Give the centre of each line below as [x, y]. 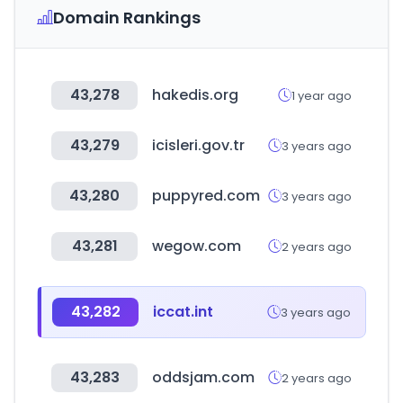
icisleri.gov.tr [198, 145]
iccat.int [183, 312]
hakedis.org [195, 95]
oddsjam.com [203, 377]
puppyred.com [206, 196]
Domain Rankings [127, 18]
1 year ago [322, 95]
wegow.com [197, 246]
